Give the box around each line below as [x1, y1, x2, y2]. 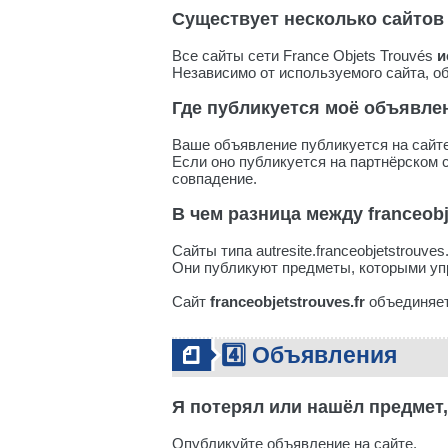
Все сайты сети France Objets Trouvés [172, 47, 437, 64]
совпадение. [172, 170, 257, 187]
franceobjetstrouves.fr [210, 293, 365, 310]
